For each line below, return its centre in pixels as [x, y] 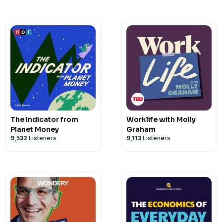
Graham [141, 129]
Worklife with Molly [161, 119]
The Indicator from [44, 119]
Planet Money [35, 129]
